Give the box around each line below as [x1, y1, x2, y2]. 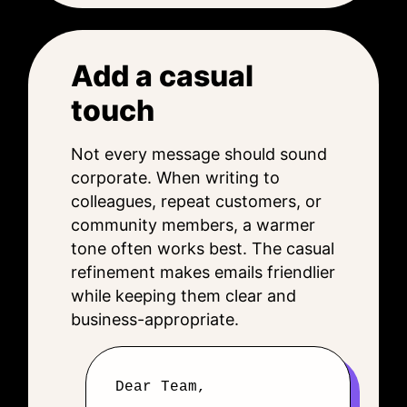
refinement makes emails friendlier [71, 263, 335, 282]
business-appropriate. [71, 310, 239, 329]
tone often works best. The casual [71, 239, 334, 258]
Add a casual [71, 58, 253, 94]
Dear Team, [115, 379, 206, 395]
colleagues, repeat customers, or [71, 192, 322, 211]
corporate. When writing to [71, 168, 280, 187]
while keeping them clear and [71, 286, 296, 305]
